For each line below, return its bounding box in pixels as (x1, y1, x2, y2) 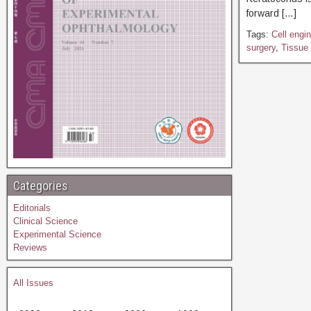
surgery (246, 42, 276, 53)
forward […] (246, 8, 296, 19)
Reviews (13, 242, 47, 253)
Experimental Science (13, 228, 101, 239)
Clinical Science (13, 215, 78, 226)
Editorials (13, 202, 51, 213)
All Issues (13, 277, 53, 288)
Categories (13, 178, 68, 193)
